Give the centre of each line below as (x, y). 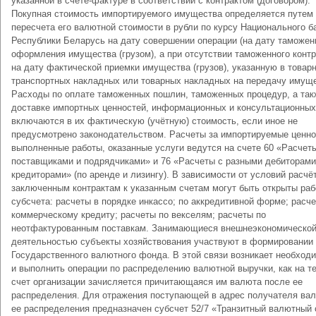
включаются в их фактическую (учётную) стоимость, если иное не (154, 121)
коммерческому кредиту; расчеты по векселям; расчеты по (139, 215)
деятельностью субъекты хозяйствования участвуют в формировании (162, 242)
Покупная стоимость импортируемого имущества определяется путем (162, 14)
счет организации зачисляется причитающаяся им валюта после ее (157, 282)
